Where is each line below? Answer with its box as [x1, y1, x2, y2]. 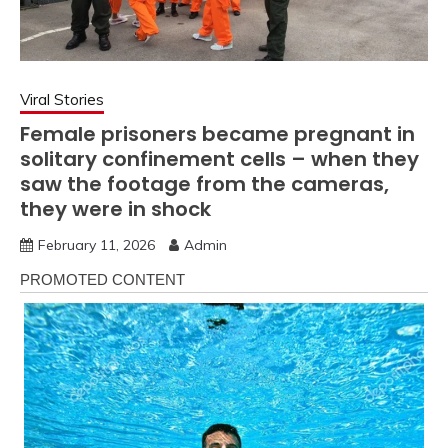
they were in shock [20, 195, 211, 223]
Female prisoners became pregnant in [20, 120, 415, 148]
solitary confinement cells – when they [20, 145, 419, 173]
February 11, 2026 [38, 236, 155, 254]
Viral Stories [20, 90, 104, 109]
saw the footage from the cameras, [20, 170, 389, 198]
